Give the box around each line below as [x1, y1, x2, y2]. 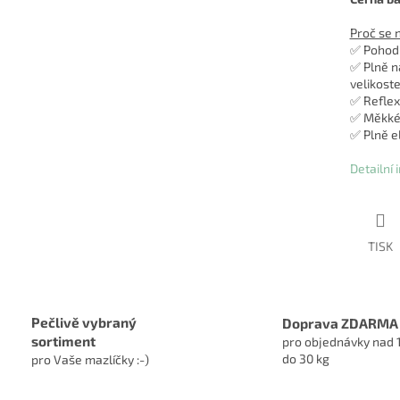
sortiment [31, 332, 96, 349]
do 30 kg [282, 350, 329, 366]
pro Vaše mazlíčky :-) [31, 351, 149, 367]
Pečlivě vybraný [31, 313, 137, 330]
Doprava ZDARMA [282, 314, 398, 331]
